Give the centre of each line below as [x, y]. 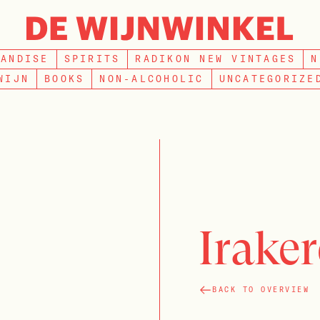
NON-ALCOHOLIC [152, 79]
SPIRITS [92, 59]
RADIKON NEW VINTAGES [216, 59]
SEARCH [239, 40]
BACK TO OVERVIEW [261, 289]
